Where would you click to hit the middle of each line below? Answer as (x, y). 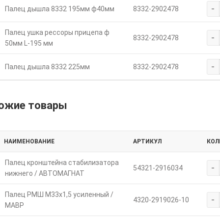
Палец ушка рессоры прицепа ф (57, 32)
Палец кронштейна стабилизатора (62, 162)
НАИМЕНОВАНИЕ (29, 141)
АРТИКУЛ (147, 141)
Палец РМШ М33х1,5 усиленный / (59, 194)
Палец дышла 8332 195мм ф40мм (59, 9)
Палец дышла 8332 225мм (47, 67)
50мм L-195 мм (29, 43)
